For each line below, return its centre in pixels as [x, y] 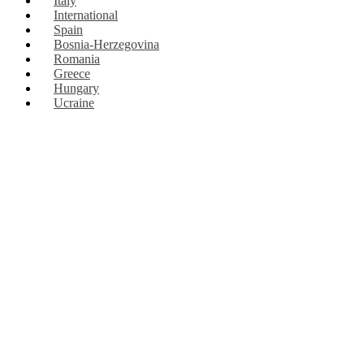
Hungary [76, 89]
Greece [72, 74]
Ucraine [74, 103]
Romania [77, 59]
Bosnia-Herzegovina [106, 45]
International [86, 15]
